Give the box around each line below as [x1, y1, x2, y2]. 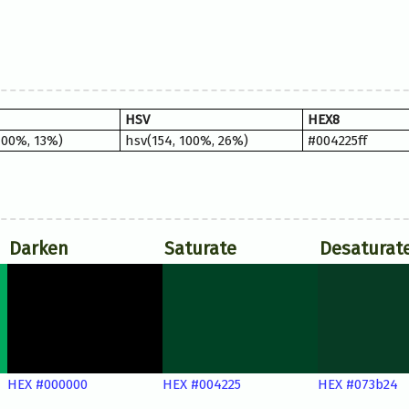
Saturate [163, 237, 236, 260]
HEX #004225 [162, 376, 241, 393]
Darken [8, 237, 68, 260]
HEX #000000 [6, 376, 88, 393]
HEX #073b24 [317, 376, 398, 393]
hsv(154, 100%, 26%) [124, 132, 248, 150]
